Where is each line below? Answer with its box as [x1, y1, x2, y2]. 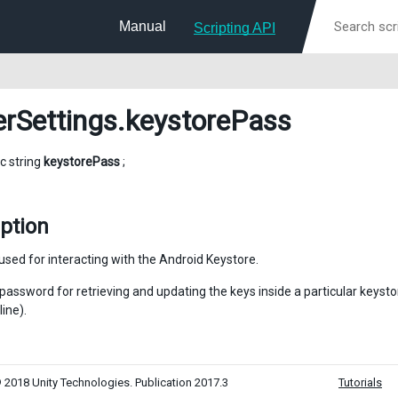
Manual [119, 19, 166, 34]
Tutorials [338, 376, 382, 389]
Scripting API [194, 20, 275, 36]
